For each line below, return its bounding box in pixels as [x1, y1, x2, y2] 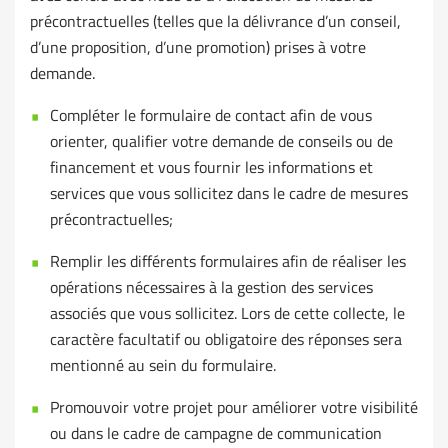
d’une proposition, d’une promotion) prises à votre [30, 35, 366, 60]
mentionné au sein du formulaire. [50, 353, 276, 378]
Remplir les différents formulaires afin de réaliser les [50, 249, 406, 274]
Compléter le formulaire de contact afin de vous [50, 103, 372, 128]
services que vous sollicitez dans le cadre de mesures [50, 181, 408, 206]
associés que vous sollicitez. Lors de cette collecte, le [50, 301, 405, 326]
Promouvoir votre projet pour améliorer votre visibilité [50, 395, 418, 420]
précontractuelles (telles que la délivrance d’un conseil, [30, 9, 401, 34]
